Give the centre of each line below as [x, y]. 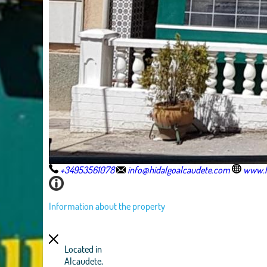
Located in [83, 249]
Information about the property [107, 206]
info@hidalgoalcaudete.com [178, 170]
